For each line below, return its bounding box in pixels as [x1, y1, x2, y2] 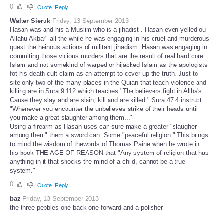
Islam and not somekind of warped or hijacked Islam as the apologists [10, 61, 208, 69]
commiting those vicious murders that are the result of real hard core [10, 52, 203, 60]
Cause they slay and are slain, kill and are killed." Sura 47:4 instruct [10, 96, 202, 104]
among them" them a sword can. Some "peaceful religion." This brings [10, 131, 208, 139]
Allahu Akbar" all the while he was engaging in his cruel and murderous [10, 35, 209, 43]
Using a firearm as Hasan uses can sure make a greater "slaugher [10, 123, 197, 131]
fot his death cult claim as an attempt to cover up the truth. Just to [10, 70, 198, 78]
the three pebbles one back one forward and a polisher [10, 203, 163, 211]
